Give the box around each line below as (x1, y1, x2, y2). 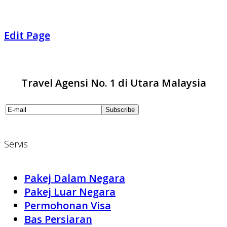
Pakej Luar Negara (24, 185, 116, 199)
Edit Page (4, 28, 50, 43)
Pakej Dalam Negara (24, 171, 125, 185)
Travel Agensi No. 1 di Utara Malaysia (21, 76, 206, 90)
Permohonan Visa (24, 199, 111, 213)
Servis (4, 138, 28, 150)
